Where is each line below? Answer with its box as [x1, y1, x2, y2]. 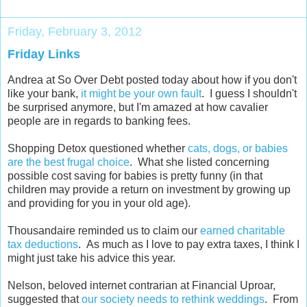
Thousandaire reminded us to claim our [8, 225, 200, 237]
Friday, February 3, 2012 [8, 25, 142, 39]
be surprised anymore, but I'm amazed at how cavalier [8, 101, 268, 114]
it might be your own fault [81, 88, 201, 100]
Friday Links [8, 47, 80, 62]
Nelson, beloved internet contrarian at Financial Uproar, [8, 280, 275, 292]
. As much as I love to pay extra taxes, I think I [78, 238, 299, 251]
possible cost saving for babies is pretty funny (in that [8, 170, 262, 182]
